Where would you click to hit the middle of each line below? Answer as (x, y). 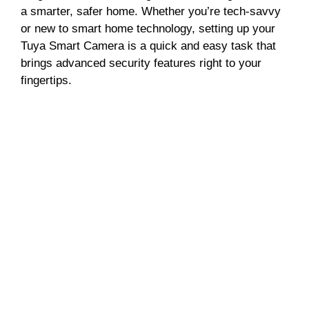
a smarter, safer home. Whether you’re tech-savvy (151, 12)
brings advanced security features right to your (141, 63)
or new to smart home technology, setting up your (148, 29)
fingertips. (46, 81)
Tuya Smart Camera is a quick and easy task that (148, 46)
